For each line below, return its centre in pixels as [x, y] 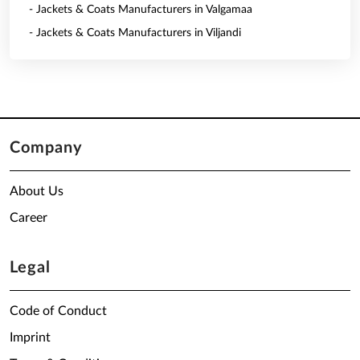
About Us [37, 191]
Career [29, 218]
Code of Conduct [58, 311]
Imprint [30, 337]
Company [46, 148]
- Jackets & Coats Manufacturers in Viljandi [135, 33]
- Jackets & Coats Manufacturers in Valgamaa [141, 10]
